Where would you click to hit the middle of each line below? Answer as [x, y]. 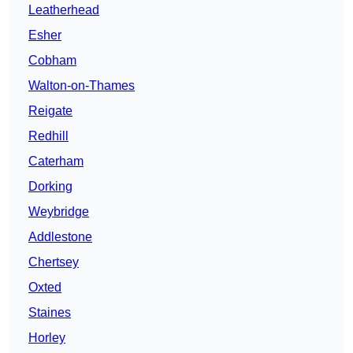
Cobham [52, 61]
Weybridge [59, 212]
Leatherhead [64, 10]
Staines [50, 313]
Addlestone [60, 237]
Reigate [50, 111]
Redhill [48, 136]
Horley [47, 338]
